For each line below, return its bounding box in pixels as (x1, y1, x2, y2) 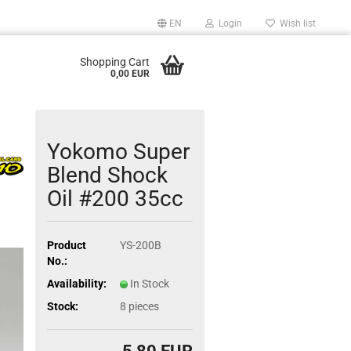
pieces (128, 299, 159, 313)
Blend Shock (47, 162, 168, 188)
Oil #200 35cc (47, 186, 184, 212)
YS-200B (119, 238, 161, 251)
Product (47, 238, 87, 251)
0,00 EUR (110, 68, 150, 79)
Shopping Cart (79, 56, 150, 68)
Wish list (275, 18, 316, 29)
